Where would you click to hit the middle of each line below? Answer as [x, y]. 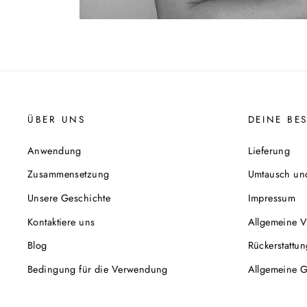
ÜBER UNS [57, 119]
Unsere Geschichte [69, 198]
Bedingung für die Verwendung [98, 269]
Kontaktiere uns [61, 222]
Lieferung [269, 150]
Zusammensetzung [69, 174]
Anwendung [54, 150]
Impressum [272, 198]
